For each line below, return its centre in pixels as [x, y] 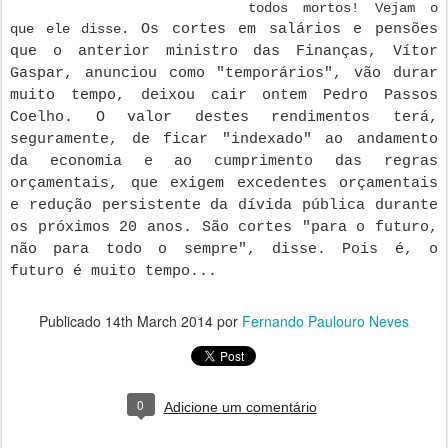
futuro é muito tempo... [113, 271]
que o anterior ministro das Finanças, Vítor [224, 51]
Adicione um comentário [240, 407]
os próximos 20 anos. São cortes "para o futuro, [224, 227]
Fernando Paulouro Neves [325, 321]
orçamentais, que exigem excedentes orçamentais [224, 183]
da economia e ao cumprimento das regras [224, 161]
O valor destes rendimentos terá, [267, 117]
